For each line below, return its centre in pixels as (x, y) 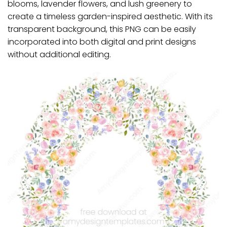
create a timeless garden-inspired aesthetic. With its (110, 17)
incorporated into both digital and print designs (102, 42)
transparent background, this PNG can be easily (102, 29)
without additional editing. (59, 55)
